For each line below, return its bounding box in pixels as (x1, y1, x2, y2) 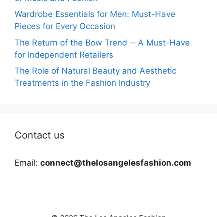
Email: (15, 158, 40, 168)
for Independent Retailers (15, 49, 113, 60)
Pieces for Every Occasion (15, 21, 115, 31)
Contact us (15, 129, 64, 141)
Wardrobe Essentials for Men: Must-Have (15, 9, 175, 19)
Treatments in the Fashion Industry (15, 78, 150, 88)
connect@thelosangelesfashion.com (40, 158, 191, 168)
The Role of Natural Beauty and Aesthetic (15, 66, 176, 76)
